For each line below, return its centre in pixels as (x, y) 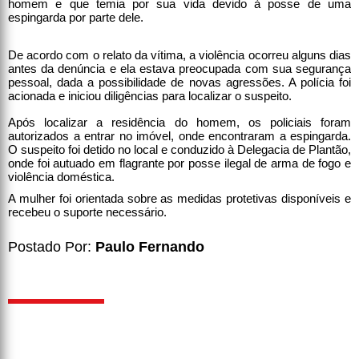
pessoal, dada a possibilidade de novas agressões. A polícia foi (179, 82)
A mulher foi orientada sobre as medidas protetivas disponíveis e (179, 198)
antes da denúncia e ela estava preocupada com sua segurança (179, 68)
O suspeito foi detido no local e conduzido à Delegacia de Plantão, (179, 149)
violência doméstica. (61, 176)
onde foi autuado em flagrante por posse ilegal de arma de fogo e (179, 163)
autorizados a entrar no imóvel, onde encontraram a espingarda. (179, 135)
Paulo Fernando (150, 246)
